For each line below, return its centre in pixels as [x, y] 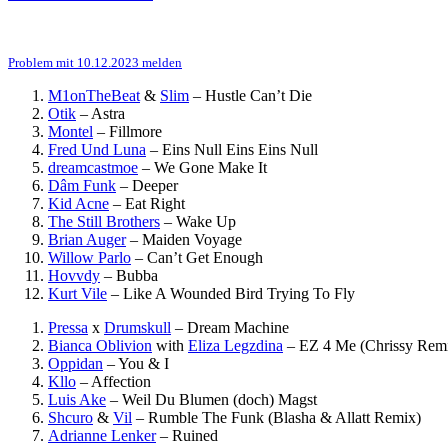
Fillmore [135, 131]
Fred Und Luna [97, 149]
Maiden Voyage [192, 239]
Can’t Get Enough [205, 257]
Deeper [155, 185]
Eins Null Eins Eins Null [240, 149]
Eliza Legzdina [235, 345]
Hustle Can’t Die [258, 95]
